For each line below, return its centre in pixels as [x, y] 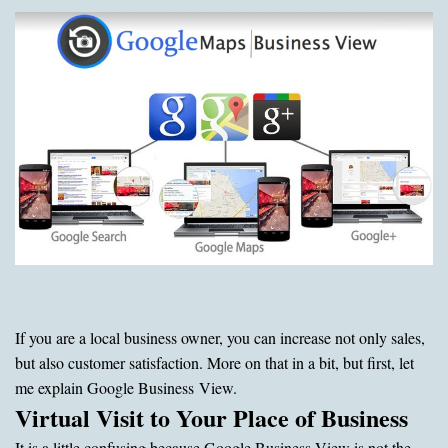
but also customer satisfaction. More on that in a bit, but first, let [214, 362]
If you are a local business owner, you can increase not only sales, [220, 337]
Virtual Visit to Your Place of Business [211, 417]
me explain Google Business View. [126, 387]
